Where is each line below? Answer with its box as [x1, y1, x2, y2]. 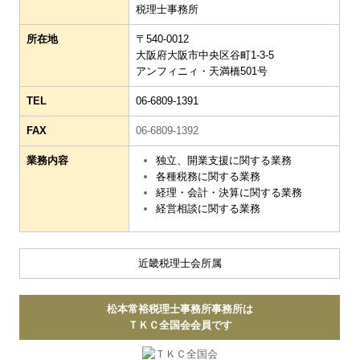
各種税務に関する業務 [156, 170, 261, 182]
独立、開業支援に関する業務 [156, 153, 292, 166]
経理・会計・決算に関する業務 [156, 186, 303, 198]
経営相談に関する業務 [156, 202, 261, 215]
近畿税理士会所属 [137, 256, 222, 269]
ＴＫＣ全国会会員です [127, 318, 232, 331]
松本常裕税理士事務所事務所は [106, 302, 253, 315]
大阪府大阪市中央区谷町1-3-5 [136, 48, 275, 61]
